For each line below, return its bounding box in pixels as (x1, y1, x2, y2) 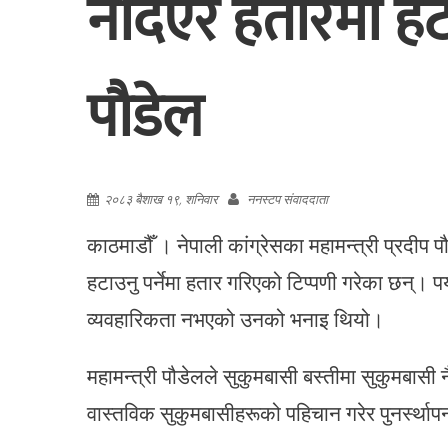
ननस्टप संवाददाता (247, 188, 328, 209)
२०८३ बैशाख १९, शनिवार (104, 188, 218, 209)
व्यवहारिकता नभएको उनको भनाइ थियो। (87, 302, 384, 335)
